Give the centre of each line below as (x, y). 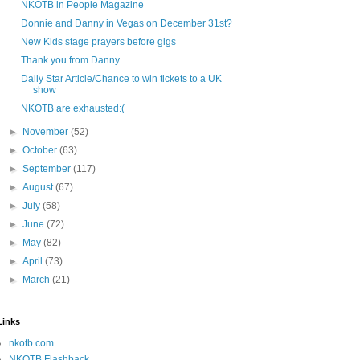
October (41, 151)
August (39, 188)
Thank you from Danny (70, 61)
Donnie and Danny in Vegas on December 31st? (126, 24)
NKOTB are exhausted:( (72, 109)
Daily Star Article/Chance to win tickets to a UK (121, 79)
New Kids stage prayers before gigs (98, 42)
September (48, 169)
